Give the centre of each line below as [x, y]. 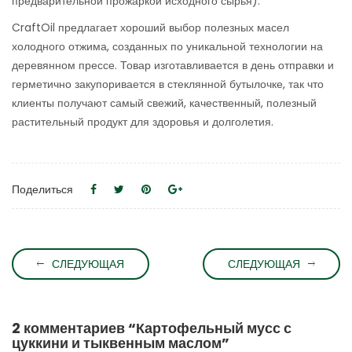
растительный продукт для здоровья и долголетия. [143, 122]
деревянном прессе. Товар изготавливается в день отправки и [173, 66]
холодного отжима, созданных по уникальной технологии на [167, 47]
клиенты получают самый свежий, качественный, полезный [164, 103]
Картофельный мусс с [214, 328]
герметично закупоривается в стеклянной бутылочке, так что [168, 84]
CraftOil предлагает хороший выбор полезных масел [150, 28]
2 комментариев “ [74, 328]
